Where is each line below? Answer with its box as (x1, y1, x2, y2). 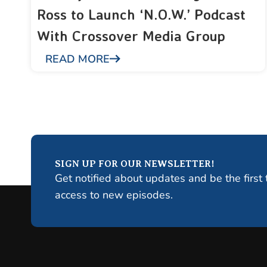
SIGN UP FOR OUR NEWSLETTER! (55, 158, 214, 169)
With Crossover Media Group (37, 26, 225, 45)
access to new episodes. (55, 187, 173, 202)
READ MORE (45, 51, 110, 66)
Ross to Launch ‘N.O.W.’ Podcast (37, 5, 246, 23)
